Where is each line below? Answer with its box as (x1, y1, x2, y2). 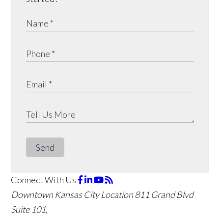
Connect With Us (11, 174, 77, 185)
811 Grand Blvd (135, 189, 194, 200)
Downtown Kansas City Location (11, 189, 134, 200)
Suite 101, (11, 203, 48, 215)
